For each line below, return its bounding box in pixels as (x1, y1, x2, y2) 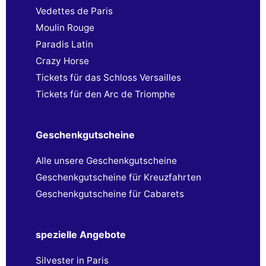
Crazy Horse (36, 55, 89, 67)
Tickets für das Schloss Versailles (36, 72, 181, 84)
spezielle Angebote (36, 229, 126, 241)
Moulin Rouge (36, 22, 94, 34)
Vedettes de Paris (36, 5, 113, 17)
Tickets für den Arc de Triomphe (36, 88, 175, 100)
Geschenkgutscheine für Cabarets (36, 188, 184, 200)
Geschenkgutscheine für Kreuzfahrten (36, 172, 201, 183)
